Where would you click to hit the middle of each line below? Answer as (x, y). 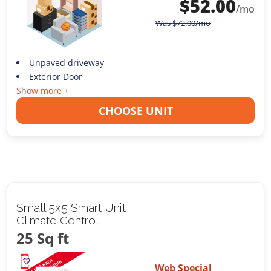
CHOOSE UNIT (135, 111)
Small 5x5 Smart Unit (71, 208)
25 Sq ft (43, 238)
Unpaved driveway (66, 63)
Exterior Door (55, 77)
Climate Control (58, 220)
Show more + (43, 91)
